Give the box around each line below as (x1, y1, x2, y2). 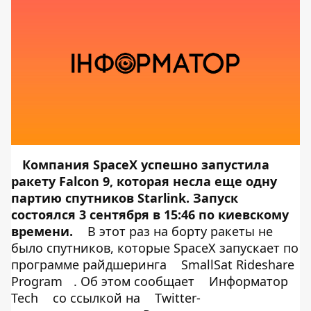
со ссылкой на (49, 289, 144, 306)
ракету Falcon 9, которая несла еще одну (11, 173, 277, 190)
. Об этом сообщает (74, 273, 198, 289)
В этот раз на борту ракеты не (84, 223, 273, 239)
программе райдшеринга (11, 256, 170, 273)
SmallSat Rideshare (181, 256, 294, 273)
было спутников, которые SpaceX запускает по (11, 239, 299, 256)
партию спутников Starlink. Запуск (11, 190, 238, 206)
